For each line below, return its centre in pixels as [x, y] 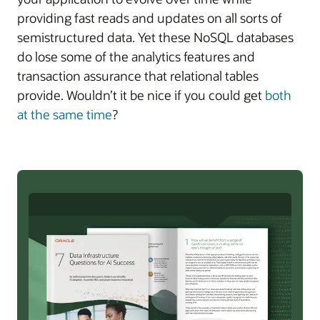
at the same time [65, 114]
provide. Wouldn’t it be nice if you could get [141, 95]
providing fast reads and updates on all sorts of [150, 17]
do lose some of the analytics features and [136, 56]
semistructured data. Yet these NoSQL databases [155, 37]
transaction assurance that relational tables [138, 75]
